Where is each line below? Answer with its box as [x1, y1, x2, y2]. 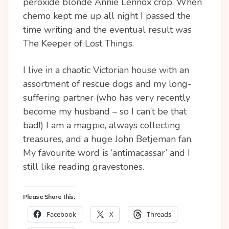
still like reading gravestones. [23, 161, 144, 173]
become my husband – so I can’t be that [23, 105, 187, 118]
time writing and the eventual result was [23, 24, 192, 36]
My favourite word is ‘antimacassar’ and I [23, 147, 190, 159]
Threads [147, 210, 171, 219]
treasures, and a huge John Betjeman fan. [23, 133, 193, 145]
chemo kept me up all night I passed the [23, 10, 191, 22]
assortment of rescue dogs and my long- [23, 78, 192, 90]
